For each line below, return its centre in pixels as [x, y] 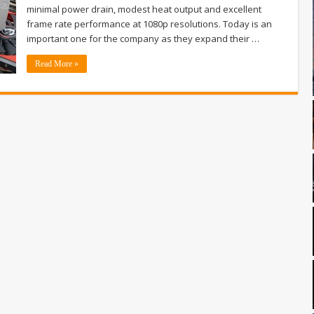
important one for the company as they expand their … [143, 38]
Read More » [57, 63]
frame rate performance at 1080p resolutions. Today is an [149, 23]
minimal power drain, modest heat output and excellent [144, 9]
